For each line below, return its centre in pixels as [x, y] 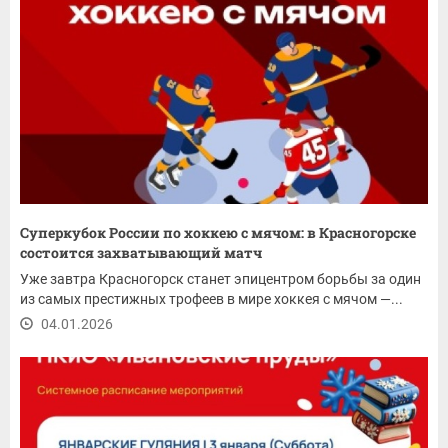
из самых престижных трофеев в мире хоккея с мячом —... [211, 298]
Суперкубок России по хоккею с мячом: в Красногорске [218, 232]
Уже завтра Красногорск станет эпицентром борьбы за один [220, 278]
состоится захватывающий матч [141, 252]
